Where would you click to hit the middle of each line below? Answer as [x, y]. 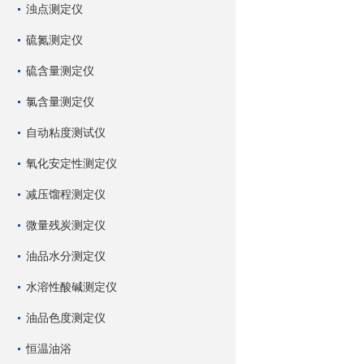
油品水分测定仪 [66, 256]
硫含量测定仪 [60, 71]
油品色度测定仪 [66, 318]
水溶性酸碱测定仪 [71, 287]
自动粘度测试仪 [66, 132]
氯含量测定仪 [60, 102]
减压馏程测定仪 [66, 194]
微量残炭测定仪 [66, 225]
